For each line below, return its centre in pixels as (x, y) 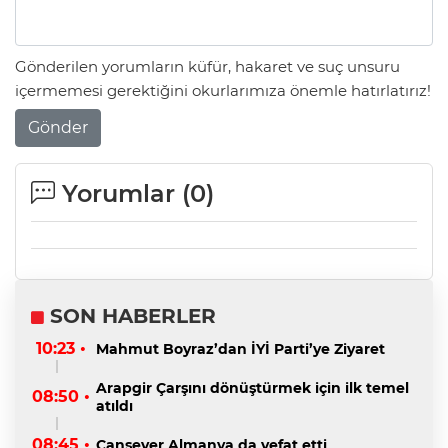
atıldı (114, 406)
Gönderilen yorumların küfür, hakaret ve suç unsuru (207, 67)
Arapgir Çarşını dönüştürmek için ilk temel (252, 388)
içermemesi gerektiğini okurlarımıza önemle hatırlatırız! (223, 91)
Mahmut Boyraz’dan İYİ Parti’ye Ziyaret (240, 349)
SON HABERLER (130, 315)
